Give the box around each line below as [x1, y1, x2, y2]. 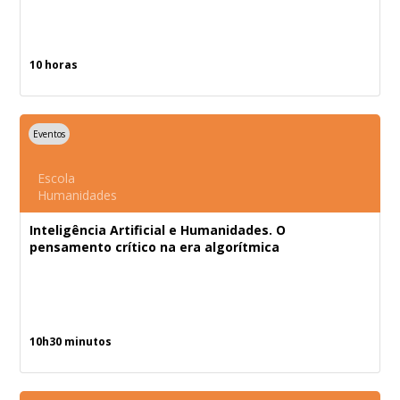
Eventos [33, 128, 66, 140]
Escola [37, 170, 76, 187]
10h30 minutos [29, 334, 112, 349]
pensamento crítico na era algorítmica [29, 238, 280, 255]
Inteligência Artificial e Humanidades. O [29, 221, 287, 238]
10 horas [29, 57, 79, 72]
